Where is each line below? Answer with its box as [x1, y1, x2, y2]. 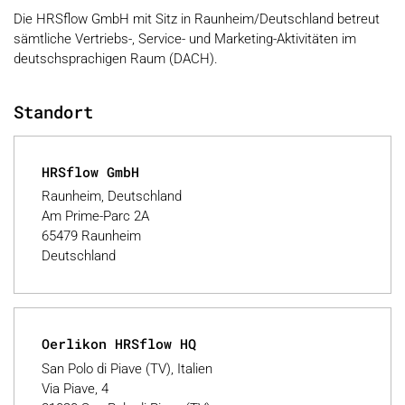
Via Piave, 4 [42, 380, 108, 397]
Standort [14, 99, 93, 123]
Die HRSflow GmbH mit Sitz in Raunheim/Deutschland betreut [14, 10, 380, 27]
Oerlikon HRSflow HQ [42, 334, 196, 353]
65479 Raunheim [42, 228, 141, 244]
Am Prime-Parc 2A [42, 208, 149, 224]
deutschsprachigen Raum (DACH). [14, 50, 218, 67]
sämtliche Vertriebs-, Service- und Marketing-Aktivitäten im [14, 30, 356, 47]
